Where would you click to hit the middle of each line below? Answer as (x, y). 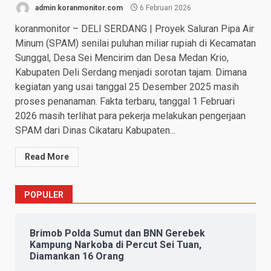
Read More (47, 157)
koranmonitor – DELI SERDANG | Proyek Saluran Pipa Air (135, 29)
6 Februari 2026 (165, 8)
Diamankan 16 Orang (77, 256)
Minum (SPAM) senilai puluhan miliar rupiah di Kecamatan (135, 44)
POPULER (44, 195)
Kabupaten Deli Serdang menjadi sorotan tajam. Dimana (131, 73)
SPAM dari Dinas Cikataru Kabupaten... (95, 131)
